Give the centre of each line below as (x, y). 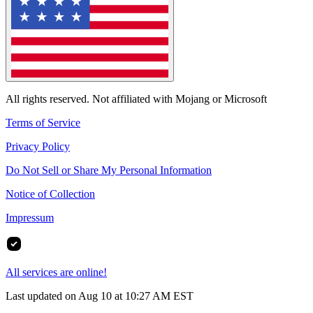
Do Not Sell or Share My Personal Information (109, 170)
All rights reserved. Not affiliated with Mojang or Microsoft (136, 99)
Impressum (30, 218)
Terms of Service (43, 123)
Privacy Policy (38, 147)
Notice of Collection (50, 194)
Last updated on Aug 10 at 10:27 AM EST (100, 296)
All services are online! (56, 272)
